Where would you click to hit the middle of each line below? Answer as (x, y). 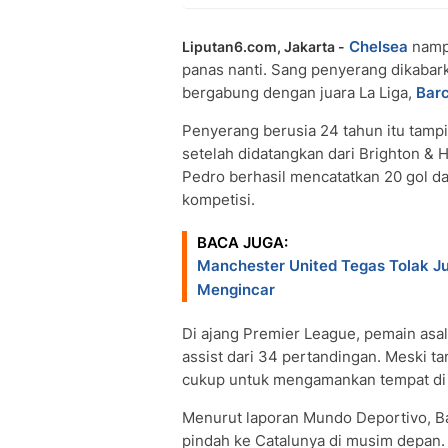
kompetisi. (218, 199)
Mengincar (236, 289)
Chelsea (378, 46)
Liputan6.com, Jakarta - (263, 46)
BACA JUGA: (242, 242)
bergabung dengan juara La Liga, (299, 92)
